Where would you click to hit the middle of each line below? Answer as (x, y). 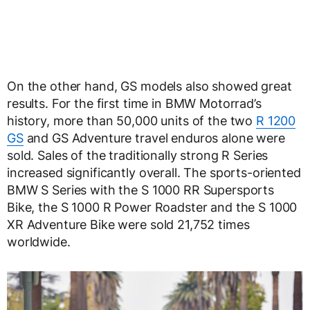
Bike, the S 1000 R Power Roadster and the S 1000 (152, 208)
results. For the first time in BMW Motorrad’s (134, 104)
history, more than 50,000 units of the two (131, 121)
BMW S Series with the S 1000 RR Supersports (140, 190)
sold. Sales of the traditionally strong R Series (138, 156)
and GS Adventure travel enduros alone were (154, 138)
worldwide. (39, 242)
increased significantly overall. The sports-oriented (154, 173)
